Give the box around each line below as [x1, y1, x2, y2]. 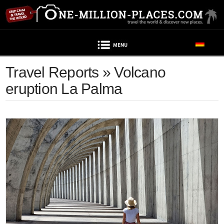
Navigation [131, 38, 187, 52]
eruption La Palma [5, 80, 122, 97]
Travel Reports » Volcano [5, 64, 166, 81]
